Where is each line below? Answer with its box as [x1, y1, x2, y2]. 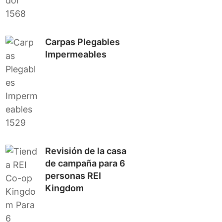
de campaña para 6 [45, 158, 126, 168]
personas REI [45, 170, 102, 181]
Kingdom [45, 183, 84, 193]
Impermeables [45, 49, 107, 59]
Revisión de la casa [45, 146, 127, 156]
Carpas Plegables [45, 37, 120, 47]
